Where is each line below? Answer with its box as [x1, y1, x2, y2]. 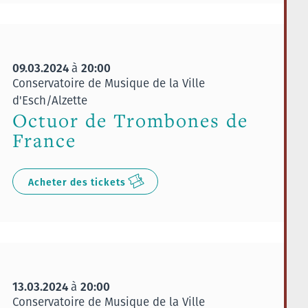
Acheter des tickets [27, 175, 126, 189]
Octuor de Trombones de [12, 108, 248, 133]
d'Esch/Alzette [12, 91, 87, 109]
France [12, 128, 76, 153]
